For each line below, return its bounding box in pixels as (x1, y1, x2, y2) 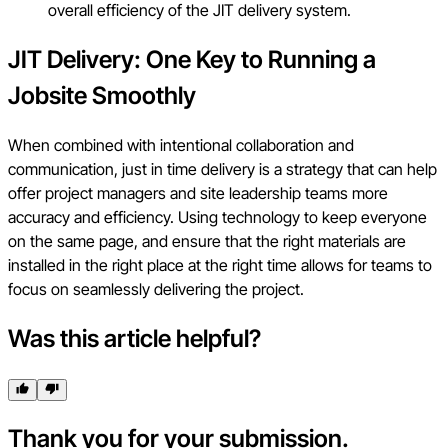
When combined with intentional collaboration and (8, 135, 354, 156)
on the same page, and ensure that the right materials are (8, 231, 406, 252)
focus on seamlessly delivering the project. (8, 279, 304, 300)
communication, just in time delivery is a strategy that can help (8, 159, 437, 180)
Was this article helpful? (8, 324, 261, 354)
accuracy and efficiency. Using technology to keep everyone (8, 207, 427, 228)
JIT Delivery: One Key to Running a (8, 44, 376, 74)
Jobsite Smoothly (8, 80, 196, 110)
